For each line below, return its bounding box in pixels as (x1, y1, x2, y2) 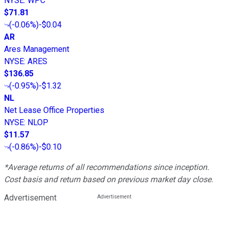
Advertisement (4, 192, 56, 203)
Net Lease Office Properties (4, 105, 104, 115)
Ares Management (4, 44, 69, 54)
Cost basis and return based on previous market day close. (4, 174, 213, 184)
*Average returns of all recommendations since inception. (4, 162, 209, 172)
